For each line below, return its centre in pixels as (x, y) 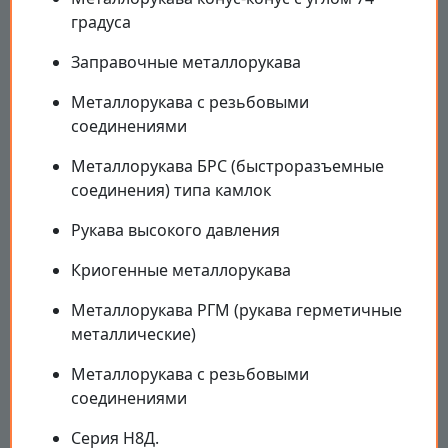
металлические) (133, 333)
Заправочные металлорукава (186, 61)
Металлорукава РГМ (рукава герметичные (236, 309)
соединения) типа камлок (171, 189)
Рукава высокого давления (175, 229)
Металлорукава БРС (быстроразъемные (227, 165)
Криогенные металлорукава (181, 269)
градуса (101, 21)
